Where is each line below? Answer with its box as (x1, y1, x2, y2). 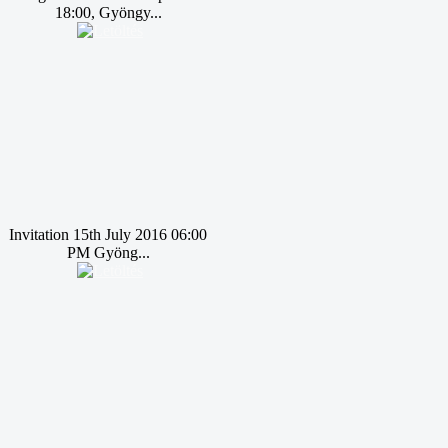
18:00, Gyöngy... (54, 4, 162, 21)
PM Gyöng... (66, 244, 150, 261)
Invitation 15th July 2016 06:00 (9, 226, 207, 243)
